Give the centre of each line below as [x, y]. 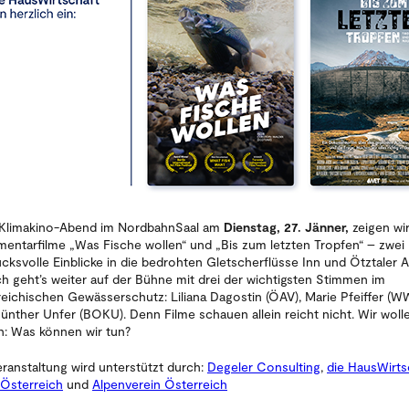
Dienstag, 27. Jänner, [288, 226]
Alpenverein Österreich [160, 383]
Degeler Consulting [264, 366]
